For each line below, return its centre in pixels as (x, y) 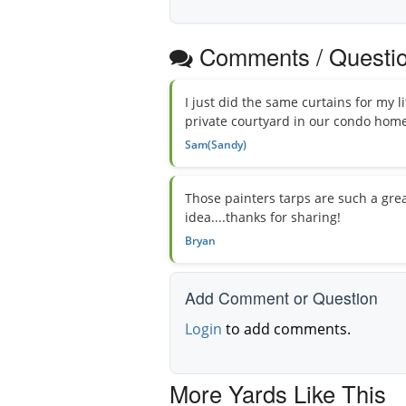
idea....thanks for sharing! (263, 217)
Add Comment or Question (281, 298)
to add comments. (286, 329)
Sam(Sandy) (216, 145)
